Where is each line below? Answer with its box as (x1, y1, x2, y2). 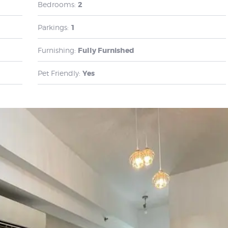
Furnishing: (38, 45, 76, 54)
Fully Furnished (78, 45, 134, 55)
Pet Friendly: (38, 68, 80, 77)
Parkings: (38, 22, 69, 32)
